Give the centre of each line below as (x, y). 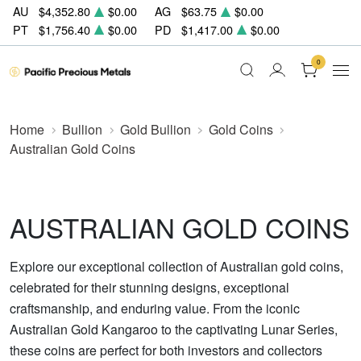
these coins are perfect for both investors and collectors (166, 350)
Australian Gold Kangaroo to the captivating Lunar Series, (174, 329)
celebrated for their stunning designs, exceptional (149, 287)
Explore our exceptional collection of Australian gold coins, (176, 266)
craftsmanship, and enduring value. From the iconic (155, 308)
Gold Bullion (155, 129)
